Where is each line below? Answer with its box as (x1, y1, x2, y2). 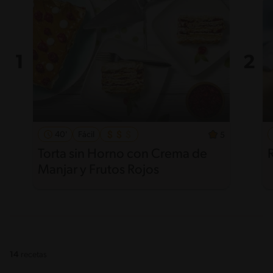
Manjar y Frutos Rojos (38, 163, 159, 177)
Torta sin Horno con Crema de (38, 147, 207, 161)
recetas (21, 250, 47, 260)
